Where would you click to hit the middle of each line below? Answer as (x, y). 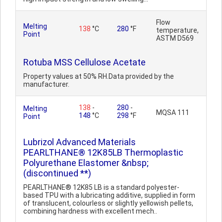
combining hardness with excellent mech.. (90, 211)
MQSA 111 (173, 112)
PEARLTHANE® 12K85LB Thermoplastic (103, 152)
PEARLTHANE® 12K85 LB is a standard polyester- (101, 187)
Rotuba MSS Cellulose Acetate (84, 62)
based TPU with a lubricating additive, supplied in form (109, 195)
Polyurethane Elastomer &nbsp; (86, 163)
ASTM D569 (175, 38)
